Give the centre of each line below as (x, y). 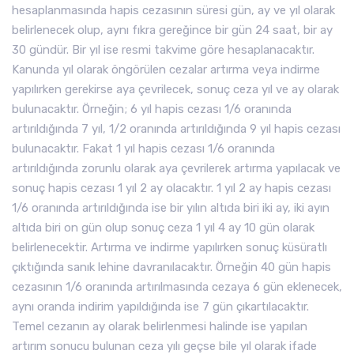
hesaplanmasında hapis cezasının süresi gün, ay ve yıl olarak (173, 10)
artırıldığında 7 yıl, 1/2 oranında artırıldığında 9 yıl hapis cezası (176, 129)
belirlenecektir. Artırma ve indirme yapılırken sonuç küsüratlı (169, 247)
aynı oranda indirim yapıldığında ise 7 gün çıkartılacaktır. (160, 307)
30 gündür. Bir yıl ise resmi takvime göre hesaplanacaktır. (163, 50)
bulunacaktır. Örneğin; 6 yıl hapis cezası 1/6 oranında (152, 109)
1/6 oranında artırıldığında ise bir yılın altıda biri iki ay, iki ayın (171, 208)
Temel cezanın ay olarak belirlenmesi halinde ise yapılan (160, 326)
